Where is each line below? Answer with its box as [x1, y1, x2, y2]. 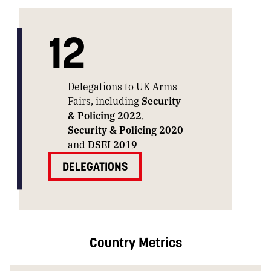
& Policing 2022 [68, 108, 142, 122]
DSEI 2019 [88, 137, 137, 151]
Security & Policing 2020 [68, 122, 183, 137]
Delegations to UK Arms [68, 79, 177, 93]
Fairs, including [68, 93, 142, 108]
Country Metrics [89, 233, 182, 251]
